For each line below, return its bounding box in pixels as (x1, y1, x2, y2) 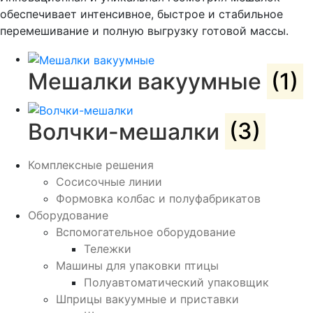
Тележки (84, 241, 131, 256)
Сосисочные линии (56, 174, 162, 189)
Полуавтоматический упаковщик (84, 275, 269, 289)
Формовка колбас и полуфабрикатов (56, 191, 261, 205)
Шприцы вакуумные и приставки (56, 291, 239, 306)
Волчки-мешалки (28, 117, 225, 145)
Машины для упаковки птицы (56, 258, 219, 272)
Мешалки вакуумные (28, 67, 267, 95)
